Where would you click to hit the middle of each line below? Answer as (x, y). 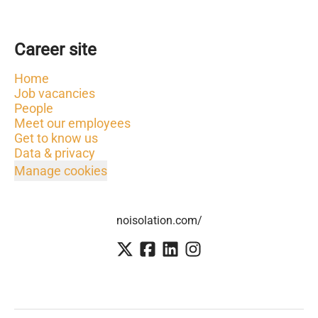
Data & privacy (55, 153)
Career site (55, 50)
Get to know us (56, 138)
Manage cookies (61, 171)
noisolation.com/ (159, 220)
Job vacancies (55, 93)
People (34, 108)
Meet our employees (72, 123)
